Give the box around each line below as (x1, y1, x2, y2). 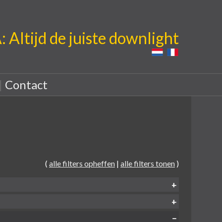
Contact (5, 77, 48, 92)
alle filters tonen (120, 158, 175, 168)
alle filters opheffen (49, 158, 115, 168)
